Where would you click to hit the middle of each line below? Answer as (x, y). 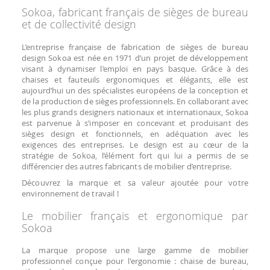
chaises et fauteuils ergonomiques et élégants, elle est (135, 79)
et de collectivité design (79, 24)
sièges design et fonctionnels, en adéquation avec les (135, 133)
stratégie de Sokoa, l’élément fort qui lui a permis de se (135, 155)
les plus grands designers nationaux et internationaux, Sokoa (135, 112)
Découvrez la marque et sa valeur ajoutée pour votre (135, 182)
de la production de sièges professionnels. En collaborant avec (135, 101)
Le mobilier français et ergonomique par (135, 215)
